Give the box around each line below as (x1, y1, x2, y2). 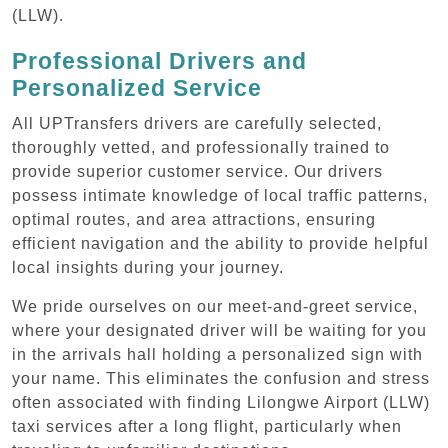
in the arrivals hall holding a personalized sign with (12, 345, 423, 363)
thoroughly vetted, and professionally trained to (12, 138, 390, 156)
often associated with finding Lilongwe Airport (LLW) (12, 393, 430, 411)
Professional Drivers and (12, 47, 307, 74)
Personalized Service (12, 74, 262, 101)
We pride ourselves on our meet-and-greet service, (12, 297, 418, 315)
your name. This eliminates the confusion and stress (12, 369, 430, 387)
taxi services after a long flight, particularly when (12, 417, 402, 435)
